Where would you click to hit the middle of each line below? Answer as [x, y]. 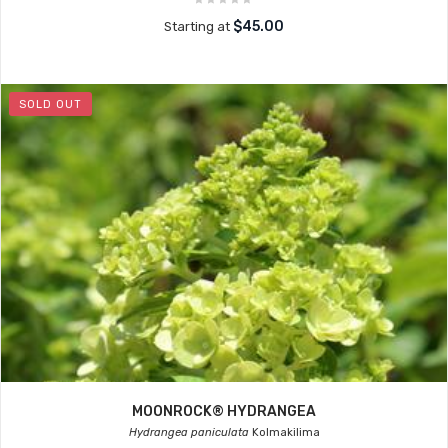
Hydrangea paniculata [188, 432]
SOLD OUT [50, 104]
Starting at [198, 26]
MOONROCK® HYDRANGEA [224, 411]
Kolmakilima [284, 432]
